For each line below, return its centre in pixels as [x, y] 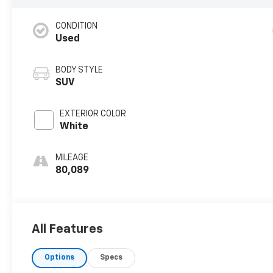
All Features [67, 229]
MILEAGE [72, 158]
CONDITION [77, 26]
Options [60, 257]
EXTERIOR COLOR [93, 114]
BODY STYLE [80, 70]
